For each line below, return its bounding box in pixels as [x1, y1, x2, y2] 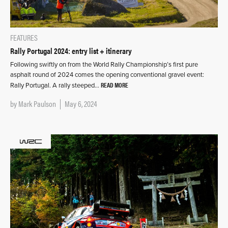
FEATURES [10, 32, 38, 44]
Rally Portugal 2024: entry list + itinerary [10, 45, 132, 57]
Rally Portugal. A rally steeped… [10, 81, 101, 90]
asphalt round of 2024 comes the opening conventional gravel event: [10, 71, 204, 79]
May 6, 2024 [65, 98, 97, 110]
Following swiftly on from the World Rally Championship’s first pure [10, 61, 198, 69]
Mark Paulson [18, 98, 56, 110]
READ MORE [101, 80, 128, 90]
